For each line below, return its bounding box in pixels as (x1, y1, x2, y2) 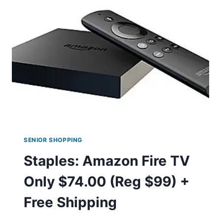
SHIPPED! (66, 9, 100, 18)
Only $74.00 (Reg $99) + (24, 173, 189, 190)
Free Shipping (24, 194, 117, 211)
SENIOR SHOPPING (24, 136, 82, 144)
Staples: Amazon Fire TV (24, 152, 190, 170)
